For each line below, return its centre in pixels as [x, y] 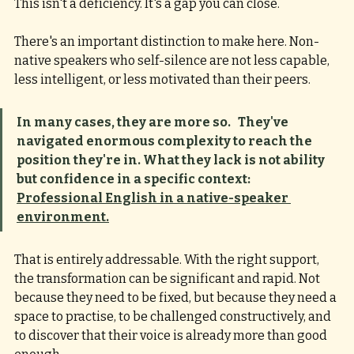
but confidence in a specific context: [136, 179]
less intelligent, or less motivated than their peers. [164, 80]
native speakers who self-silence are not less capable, [173, 61]
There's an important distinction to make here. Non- [167, 42]
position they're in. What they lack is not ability [172, 160]
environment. [63, 217]
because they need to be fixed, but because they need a [177, 298]
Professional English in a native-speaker [154, 198]
